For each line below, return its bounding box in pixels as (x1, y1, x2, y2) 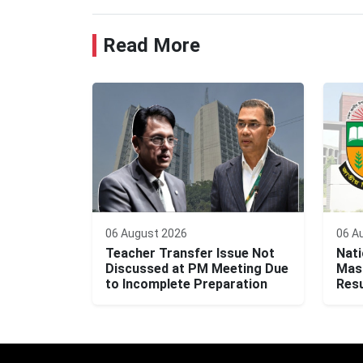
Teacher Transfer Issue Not (105, 246, 275, 262)
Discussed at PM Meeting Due (105, 261, 288, 277)
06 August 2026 (105, 227, 187, 241)
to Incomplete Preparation (105, 276, 267, 293)
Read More (103, 34, 200, 58)
